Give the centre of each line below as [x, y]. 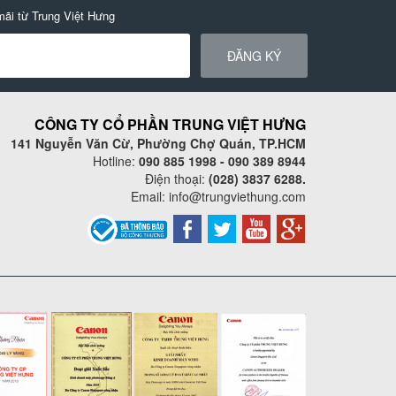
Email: [150, 196]
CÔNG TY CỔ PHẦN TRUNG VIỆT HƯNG [170, 124]
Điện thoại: [177, 178]
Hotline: [116, 160]
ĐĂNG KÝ [254, 55]
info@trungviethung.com [237, 196]
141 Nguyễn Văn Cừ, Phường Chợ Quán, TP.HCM [158, 143]
